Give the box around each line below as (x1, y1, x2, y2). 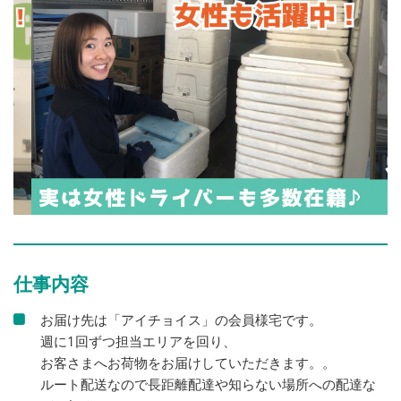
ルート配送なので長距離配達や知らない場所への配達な (40, 374, 376, 393)
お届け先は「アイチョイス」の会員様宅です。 (40, 310, 322, 328)
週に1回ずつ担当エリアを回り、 (40, 331, 236, 350)
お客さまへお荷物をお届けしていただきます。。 (40, 353, 336, 371)
